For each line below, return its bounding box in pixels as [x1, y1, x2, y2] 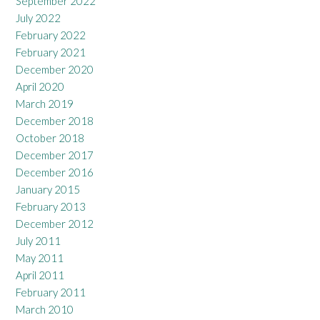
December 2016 [16, 166, 94, 179]
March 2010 [16, 303, 74, 316]
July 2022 [16, 11, 61, 25]
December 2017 [16, 149, 94, 162]
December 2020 [16, 63, 94, 76]
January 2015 [16, 183, 80, 196]
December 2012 [16, 217, 94, 231]
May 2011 [16, 251, 64, 265]
